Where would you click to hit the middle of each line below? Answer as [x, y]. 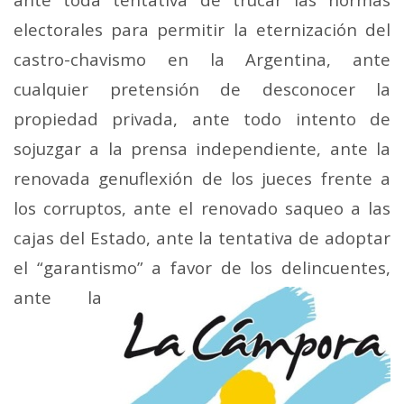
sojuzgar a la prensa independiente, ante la [202, 148]
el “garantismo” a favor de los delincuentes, [202, 267]
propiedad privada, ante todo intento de [202, 118]
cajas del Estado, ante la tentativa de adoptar [202, 237]
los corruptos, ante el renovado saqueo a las [202, 207]
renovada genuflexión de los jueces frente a [202, 178]
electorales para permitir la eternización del [202, 29]
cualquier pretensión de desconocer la [202, 88]
